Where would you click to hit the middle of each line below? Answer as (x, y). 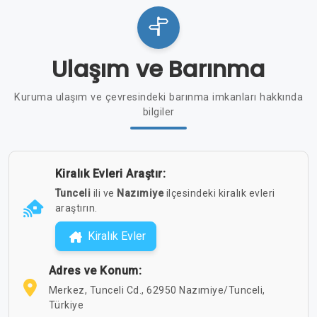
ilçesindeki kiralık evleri (220, 193)
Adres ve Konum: (95, 270)
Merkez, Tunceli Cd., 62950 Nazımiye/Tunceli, (157, 290)
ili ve (105, 193)
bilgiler (158, 112)
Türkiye (66, 305)
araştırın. (76, 208)
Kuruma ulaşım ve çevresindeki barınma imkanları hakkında (158, 97)
